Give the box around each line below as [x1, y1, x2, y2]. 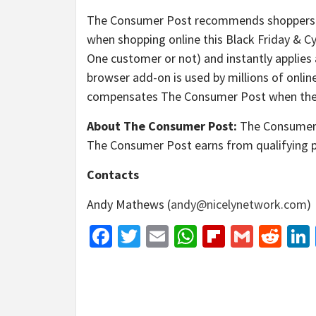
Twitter [140, 222, 208, 250]
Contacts [87, 166, 139, 183]
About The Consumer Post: [87, 118, 237, 134]
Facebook [112, 222, 202, 250]
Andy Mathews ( [87, 196, 171, 212]
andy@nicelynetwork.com [171, 196, 307, 212]
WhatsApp [197, 222, 293, 250]
